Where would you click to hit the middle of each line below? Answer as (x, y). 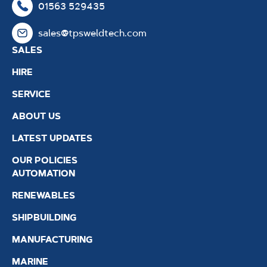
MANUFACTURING (52, 240)
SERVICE (31, 94)
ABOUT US (36, 117)
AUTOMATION (44, 174)
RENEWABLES (44, 196)
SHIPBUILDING (44, 218)
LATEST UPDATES (52, 139)
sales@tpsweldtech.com (92, 33)
